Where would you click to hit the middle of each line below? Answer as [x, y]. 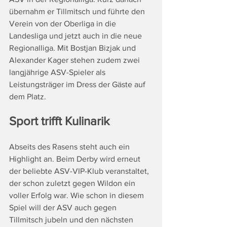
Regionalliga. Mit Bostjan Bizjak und [73, 48]
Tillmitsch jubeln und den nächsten [72, 220]
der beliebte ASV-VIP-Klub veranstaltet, [80, 171]
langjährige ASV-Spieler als [58, 72]
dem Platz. [28, 97]
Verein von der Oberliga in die [64, 24]
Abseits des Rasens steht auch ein [70, 147]
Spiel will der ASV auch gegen [64, 208]
